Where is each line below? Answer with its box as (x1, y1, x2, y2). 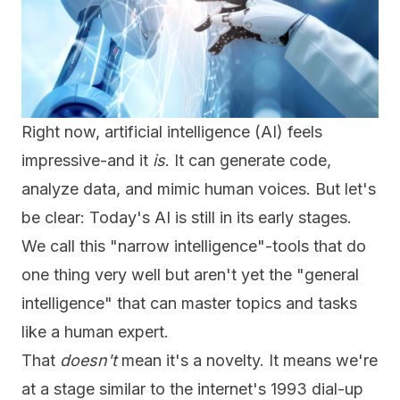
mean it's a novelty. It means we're (121, 351, 378, 370)
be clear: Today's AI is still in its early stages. (21, 208, 352, 227)
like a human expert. (21, 322, 169, 341)
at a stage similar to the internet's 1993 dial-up (21, 379, 363, 398)
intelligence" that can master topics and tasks (21, 294, 357, 312)
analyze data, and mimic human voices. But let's (21, 179, 376, 198)
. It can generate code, (165, 151, 331, 170)
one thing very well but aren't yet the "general (21, 265, 359, 284)
